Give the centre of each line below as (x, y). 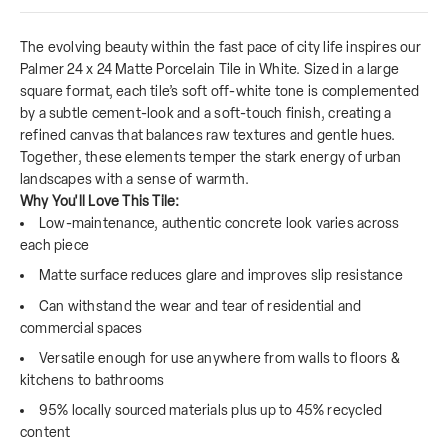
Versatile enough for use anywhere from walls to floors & (219, 358)
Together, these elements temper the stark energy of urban (210, 157)
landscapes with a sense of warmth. (135, 179)
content (45, 433)
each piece (55, 245)
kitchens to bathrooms (92, 380)
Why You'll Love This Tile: (100, 201)
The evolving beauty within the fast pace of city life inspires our (220, 47)
